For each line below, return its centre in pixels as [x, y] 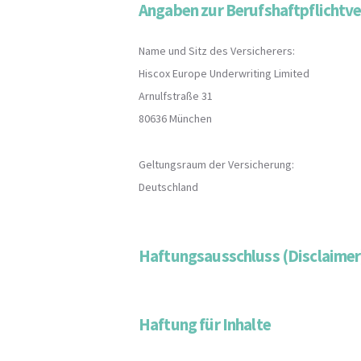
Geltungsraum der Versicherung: [216, 165]
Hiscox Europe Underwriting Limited [224, 73]
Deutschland [168, 187]
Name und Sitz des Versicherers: [217, 50]
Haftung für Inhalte [205, 324]
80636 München [175, 118]
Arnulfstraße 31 [176, 95]
